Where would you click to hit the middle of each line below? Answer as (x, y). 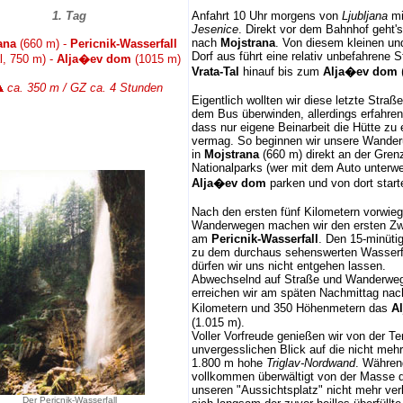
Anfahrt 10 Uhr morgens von (267, 16)
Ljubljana (365, 16)
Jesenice (215, 29)
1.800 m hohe (229, 363)
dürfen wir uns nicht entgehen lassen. (289, 266)
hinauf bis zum (281, 72)
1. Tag (69, 16)
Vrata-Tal (215, 72)
